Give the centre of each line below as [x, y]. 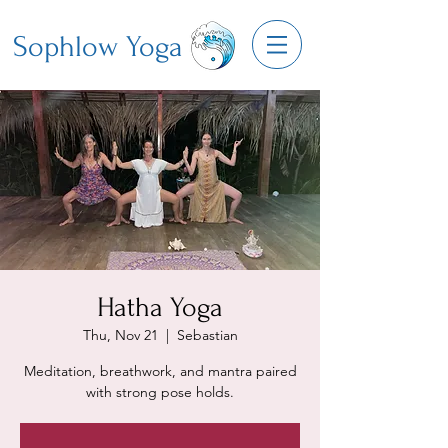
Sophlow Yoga [98, 46]
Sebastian [207, 335]
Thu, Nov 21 [120, 335]
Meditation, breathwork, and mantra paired [160, 371]
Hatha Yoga [160, 307]
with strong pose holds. [160, 392]
